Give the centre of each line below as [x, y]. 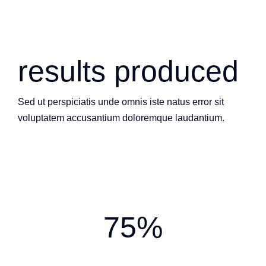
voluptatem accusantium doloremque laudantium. [121, 118]
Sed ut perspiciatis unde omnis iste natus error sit [121, 102]
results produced [128, 71]
